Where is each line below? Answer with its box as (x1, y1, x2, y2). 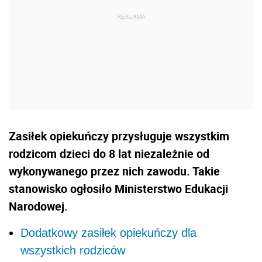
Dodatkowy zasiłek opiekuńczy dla (20, 226, 196, 239)
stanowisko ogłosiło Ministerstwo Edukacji (9, 180, 228, 196)
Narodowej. (9, 198, 68, 214)
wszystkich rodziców (20, 243, 125, 257)
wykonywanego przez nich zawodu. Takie (9, 163, 220, 179)
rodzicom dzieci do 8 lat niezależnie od (9, 145, 209, 161)
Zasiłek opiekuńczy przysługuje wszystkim (9, 127, 229, 144)
